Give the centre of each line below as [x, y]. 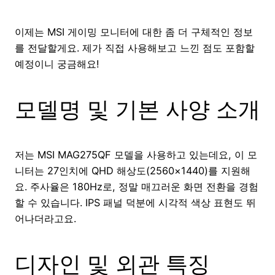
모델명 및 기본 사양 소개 [137, 109]
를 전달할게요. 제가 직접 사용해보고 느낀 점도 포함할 [135, 48]
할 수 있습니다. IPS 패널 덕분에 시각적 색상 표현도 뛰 [135, 202]
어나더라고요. [45, 218]
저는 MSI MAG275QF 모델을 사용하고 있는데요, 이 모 [136, 154]
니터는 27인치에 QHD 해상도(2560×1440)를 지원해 [133, 170]
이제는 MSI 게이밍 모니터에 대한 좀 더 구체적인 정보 [134, 32]
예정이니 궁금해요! [57, 64]
